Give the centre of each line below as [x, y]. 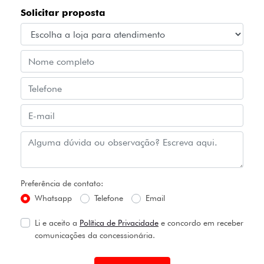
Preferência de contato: [62, 184]
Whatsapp [53, 198]
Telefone [109, 198]
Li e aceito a [57, 223]
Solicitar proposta [63, 13]
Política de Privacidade [119, 223]
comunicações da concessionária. [95, 235]
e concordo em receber [201, 223]
